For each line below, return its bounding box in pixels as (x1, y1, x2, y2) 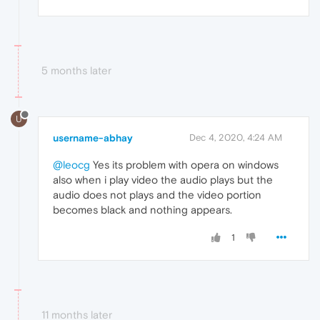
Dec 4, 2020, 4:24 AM (189, 132, 282, 144)
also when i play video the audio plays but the (53, 174, 273, 186)
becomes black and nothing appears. (53, 204, 232, 216)
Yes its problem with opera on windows (90, 159, 279, 171)
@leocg (53, 159, 90, 171)
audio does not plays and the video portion (53, 189, 261, 201)
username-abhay (53, 132, 133, 144)
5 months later (41, 64, 111, 76)
